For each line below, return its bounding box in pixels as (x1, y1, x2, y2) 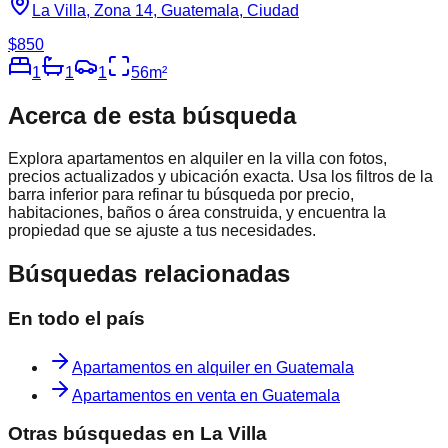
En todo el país (8, 308, 145, 330)
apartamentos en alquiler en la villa (67, 150, 315, 168)
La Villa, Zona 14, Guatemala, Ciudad (32, 2, 299, 20)
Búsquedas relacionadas (8, 260, 290, 288)
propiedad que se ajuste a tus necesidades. (8, 222, 316, 240)
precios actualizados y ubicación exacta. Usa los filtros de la (8, 168, 433, 186)
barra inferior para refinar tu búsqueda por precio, (8, 186, 354, 204)
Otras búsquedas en (8, 423, 200, 445)
